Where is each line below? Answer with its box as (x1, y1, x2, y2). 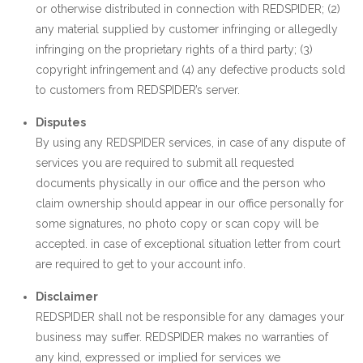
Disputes (36, 116, 86, 129)
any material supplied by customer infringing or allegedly (36, 23, 338, 36)
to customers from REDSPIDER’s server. (36, 83, 240, 96)
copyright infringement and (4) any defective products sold (36, 63, 345, 76)
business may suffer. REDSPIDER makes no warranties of (36, 331, 328, 344)
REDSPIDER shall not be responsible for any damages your (36, 310, 344, 323)
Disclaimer (36, 290, 98, 303)
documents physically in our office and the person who (36, 177, 326, 190)
